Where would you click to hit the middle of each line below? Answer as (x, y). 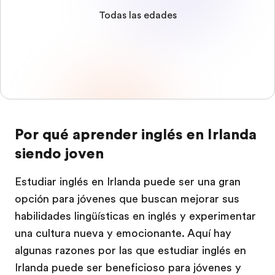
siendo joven (59, 153)
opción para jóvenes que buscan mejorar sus (127, 199)
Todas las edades (137, 15)
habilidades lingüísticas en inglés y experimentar (135, 216)
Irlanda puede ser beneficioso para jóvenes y (128, 268)
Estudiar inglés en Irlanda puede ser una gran (128, 182)
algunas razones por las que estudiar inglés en (130, 250)
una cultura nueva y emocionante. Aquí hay (123, 233)
